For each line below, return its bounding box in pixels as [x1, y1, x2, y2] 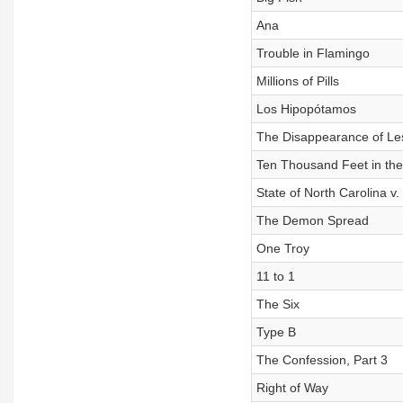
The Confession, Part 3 [255, 353, 388, 367]
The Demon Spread [255, 213, 369, 228]
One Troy [255, 241, 309, 255]
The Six [255, 297, 300, 311]
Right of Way [255, 381, 328, 395]
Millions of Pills [255, 74, 339, 88]
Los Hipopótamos [255, 102, 356, 116]
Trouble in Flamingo [255, 46, 370, 60]
